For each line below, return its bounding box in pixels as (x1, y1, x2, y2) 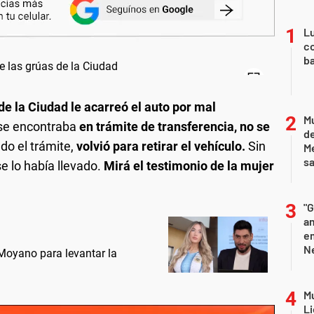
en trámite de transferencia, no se (79, 118, 270, 134)
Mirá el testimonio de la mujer (104, 158, 274, 173)
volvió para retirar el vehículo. (74, 138, 248, 153)
